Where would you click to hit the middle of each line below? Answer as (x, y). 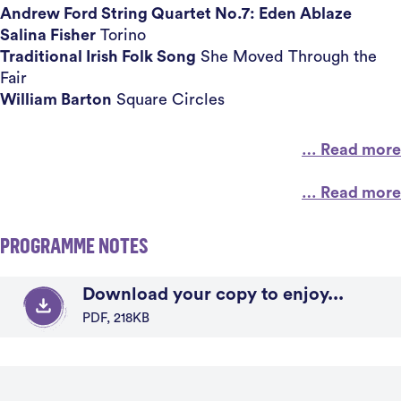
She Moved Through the (286, 56)
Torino (121, 35)
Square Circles (168, 99)
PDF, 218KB (116, 318)
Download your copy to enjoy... (213, 294)
